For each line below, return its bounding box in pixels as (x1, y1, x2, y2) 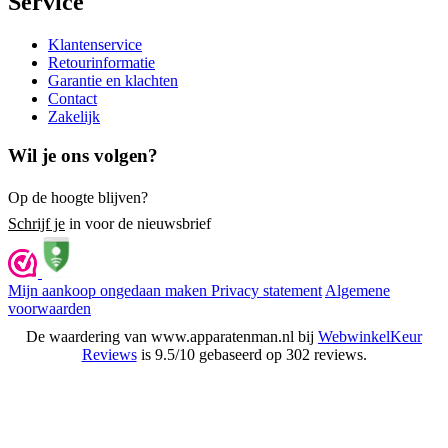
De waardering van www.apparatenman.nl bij (26, 328, 318, 346)
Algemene (325, 282, 390, 300)
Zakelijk (48, 108, 100, 126)
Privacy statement (211, 282, 322, 300)
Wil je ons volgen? (8, 144, 158, 166)
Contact (48, 90, 97, 108)
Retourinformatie (48, 54, 155, 72)
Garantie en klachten (48, 72, 178, 90)
